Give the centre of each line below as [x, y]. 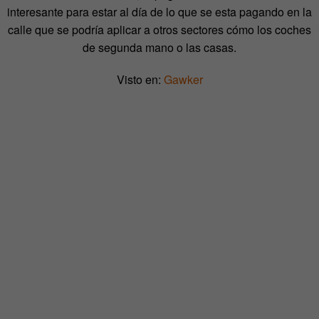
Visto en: [140, 79]
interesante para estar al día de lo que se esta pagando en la [159, 11]
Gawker [183, 79]
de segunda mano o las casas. [159, 47]
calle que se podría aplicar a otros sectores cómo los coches [159, 29]
